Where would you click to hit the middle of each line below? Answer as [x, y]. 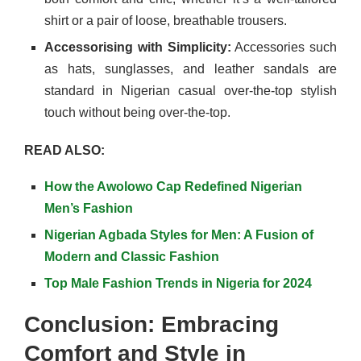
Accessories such [284, 47]
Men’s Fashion [89, 208]
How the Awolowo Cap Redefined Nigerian [173, 186]
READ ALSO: [64, 150]
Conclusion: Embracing [151, 324]
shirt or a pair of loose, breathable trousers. [166, 20]
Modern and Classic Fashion [132, 256]
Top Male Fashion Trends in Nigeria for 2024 [178, 283]
